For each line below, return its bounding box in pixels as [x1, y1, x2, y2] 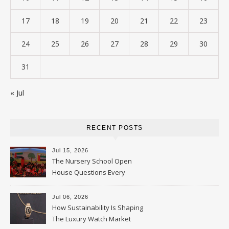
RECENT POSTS [86, 124, 143, 131]
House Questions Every [52, 168, 125, 177]
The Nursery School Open [52, 156, 132, 166]
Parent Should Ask [52, 179, 109, 188]
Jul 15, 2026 [52, 147, 88, 153]
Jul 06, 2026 [52, 194, 88, 200]
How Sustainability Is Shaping [52, 203, 143, 212]
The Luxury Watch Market [52, 214, 131, 223]
